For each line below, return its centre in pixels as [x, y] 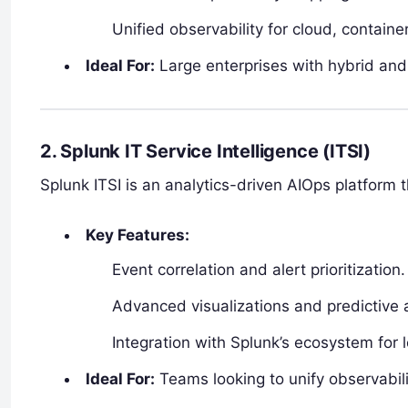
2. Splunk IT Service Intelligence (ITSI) [205, 151]
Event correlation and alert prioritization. [259, 269]
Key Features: [138, 235]
